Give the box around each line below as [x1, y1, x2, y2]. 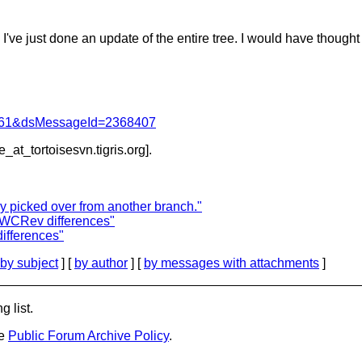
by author [74, 256, 128, 270]
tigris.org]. [96, 143, 152, 157]
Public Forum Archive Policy [8, 329, 169, 343]
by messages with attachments [144, 256, 319, 270]
